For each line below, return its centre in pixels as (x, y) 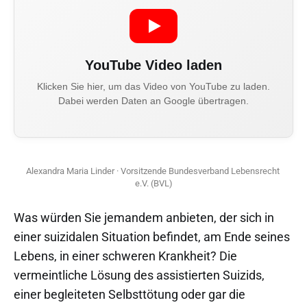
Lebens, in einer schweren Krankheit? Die (125, 256)
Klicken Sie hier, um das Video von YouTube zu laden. (153, 86)
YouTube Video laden (153, 65)
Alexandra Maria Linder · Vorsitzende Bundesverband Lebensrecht (152, 171)
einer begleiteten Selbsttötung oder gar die (130, 294)
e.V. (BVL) (153, 184)
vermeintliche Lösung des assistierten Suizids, (139, 275)
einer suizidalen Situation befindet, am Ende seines (152, 236)
